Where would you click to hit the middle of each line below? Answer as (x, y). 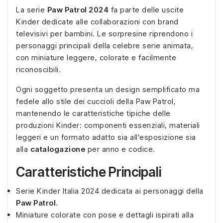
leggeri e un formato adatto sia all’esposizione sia (106, 137)
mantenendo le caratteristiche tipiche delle (93, 113)
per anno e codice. (120, 149)
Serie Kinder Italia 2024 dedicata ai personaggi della (110, 191)
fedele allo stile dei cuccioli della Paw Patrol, (96, 101)
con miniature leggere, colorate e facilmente (96, 57)
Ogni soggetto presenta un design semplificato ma (108, 89)
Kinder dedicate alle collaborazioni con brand (97, 21)
